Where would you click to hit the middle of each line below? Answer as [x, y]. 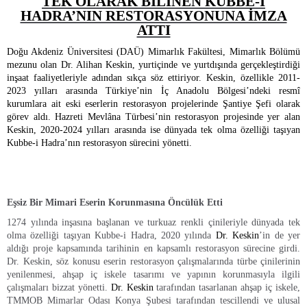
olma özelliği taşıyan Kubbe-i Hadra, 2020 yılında [109, 236]
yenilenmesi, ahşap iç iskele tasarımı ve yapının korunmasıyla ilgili [153, 275]
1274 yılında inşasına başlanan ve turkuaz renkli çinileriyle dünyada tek [153, 223]
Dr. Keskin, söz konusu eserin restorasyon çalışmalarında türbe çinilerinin [153, 262]
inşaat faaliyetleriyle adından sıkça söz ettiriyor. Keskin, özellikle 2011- [153, 78]
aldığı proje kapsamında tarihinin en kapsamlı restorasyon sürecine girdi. [153, 249]
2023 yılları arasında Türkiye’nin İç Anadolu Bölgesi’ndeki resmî [153, 91]
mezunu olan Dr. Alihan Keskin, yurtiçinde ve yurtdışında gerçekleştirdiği [153, 65]
